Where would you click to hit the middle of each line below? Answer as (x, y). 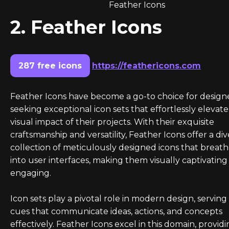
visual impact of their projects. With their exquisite (112, 122)
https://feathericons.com (146, 66)
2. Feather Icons (86, 27)
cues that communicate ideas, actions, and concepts (116, 212)
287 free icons (50, 66)
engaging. (31, 173)
